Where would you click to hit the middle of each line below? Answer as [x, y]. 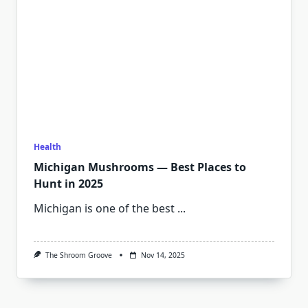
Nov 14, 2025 [163, 255]
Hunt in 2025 [68, 184]
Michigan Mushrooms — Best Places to [140, 167]
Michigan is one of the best [104, 208]
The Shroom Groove [78, 255]
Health [47, 147]
